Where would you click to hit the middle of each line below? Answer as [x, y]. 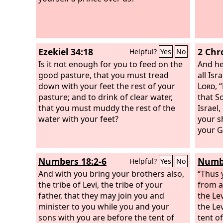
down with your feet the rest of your [107, 86]
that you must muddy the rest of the [107, 108]
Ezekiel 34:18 [66, 52]
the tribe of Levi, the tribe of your [101, 184]
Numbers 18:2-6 [72, 161]
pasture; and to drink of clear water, [106, 97]
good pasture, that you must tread [104, 75]
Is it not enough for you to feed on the [111, 64]
